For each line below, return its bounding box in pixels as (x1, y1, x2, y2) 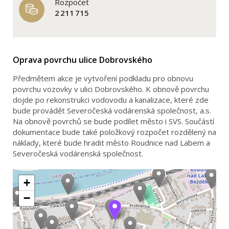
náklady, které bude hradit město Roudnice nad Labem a (13, 138, 210, 148)
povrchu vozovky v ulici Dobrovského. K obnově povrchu (13, 84, 209, 94)
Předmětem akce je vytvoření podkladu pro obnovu (13, 73, 193, 83)
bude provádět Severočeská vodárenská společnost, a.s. (13, 105, 211, 116)
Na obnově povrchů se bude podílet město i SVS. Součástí (13, 116, 214, 126)
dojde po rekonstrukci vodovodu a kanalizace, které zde (13, 95, 209, 105)
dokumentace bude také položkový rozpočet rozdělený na (13, 127, 216, 137)
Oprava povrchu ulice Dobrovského (13, 54, 152, 65)
